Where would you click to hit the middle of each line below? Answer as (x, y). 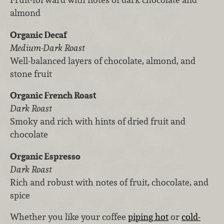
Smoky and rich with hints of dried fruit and (98, 121)
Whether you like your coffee (69, 217)
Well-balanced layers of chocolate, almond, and (103, 60)
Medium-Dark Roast (47, 47)
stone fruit (31, 73)
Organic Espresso (45, 156)
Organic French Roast (53, 95)
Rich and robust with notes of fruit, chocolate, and (109, 182)
